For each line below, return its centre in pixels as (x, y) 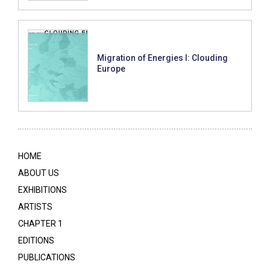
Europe (111, 69)
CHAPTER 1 (40, 224)
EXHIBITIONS (42, 190)
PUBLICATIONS (47, 257)
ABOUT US (39, 173)
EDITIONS (36, 240)
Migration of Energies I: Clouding (162, 58)
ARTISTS (35, 207)
